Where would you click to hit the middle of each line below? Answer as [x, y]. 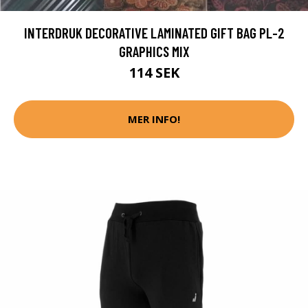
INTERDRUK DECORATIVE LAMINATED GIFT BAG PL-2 [154, 32]
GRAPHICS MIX [154, 51]
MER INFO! [154, 119]
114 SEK [154, 72]
